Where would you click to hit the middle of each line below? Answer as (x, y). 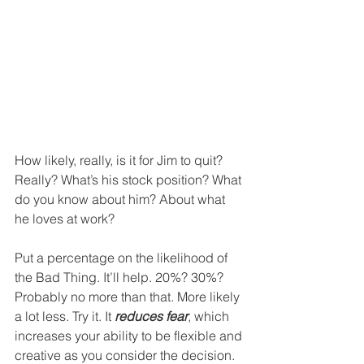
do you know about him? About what (121, 199)
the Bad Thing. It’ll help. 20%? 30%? (121, 277)
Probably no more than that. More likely (129, 296)
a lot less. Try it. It (65, 316)
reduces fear (151, 316)
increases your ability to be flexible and (130, 335)
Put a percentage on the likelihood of (123, 257)
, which (210, 316)
